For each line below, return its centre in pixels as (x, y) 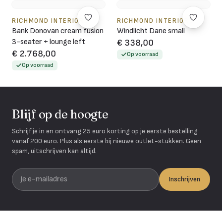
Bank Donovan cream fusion (58, 31)
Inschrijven (185, 179)
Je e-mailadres (35, 173)
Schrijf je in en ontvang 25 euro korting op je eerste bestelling (105, 131)
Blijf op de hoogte (60, 114)
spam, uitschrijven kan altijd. (54, 151)
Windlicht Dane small (151, 31)
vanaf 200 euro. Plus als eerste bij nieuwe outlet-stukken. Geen (107, 141)
